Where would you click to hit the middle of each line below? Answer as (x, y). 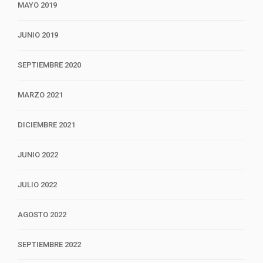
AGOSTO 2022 (42, 215)
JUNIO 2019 (38, 35)
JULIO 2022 (37, 185)
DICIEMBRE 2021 (46, 125)
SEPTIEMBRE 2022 (49, 245)
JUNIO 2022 (38, 155)
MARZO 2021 (40, 95)
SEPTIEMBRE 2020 (49, 65)
